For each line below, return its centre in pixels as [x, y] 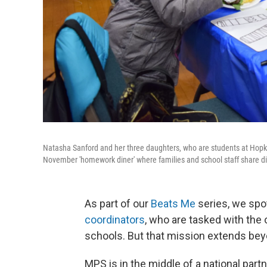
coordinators [115, 220]
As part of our [118, 204]
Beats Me [173, 204]
